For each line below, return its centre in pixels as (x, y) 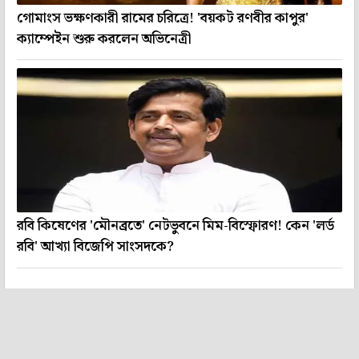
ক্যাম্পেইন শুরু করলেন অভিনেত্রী (104, 40)
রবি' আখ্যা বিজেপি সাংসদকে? (95, 247)
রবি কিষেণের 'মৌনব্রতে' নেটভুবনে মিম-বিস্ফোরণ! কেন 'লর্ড (175, 226)
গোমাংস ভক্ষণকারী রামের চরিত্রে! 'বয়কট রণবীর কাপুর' (163, 19)
